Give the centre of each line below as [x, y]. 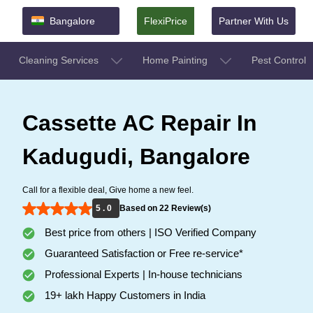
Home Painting [176, 60]
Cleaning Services [60, 60]
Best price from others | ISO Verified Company [149, 232]
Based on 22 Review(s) [165, 208]
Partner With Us [254, 21]
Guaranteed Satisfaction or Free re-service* [143, 253]
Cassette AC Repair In [140, 123]
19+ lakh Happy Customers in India [124, 295]
